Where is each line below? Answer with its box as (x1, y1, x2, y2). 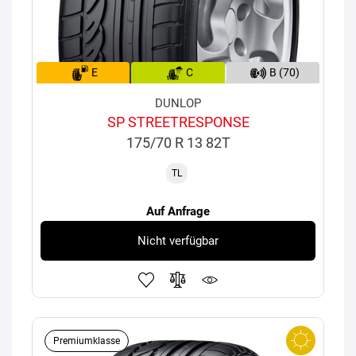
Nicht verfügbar (137, 233, 219, 248)
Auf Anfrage (146, 204, 210, 219)
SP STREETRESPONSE (106, 114, 250, 131)
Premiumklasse (53, 335, 120, 347)
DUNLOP (155, 96, 201, 111)
